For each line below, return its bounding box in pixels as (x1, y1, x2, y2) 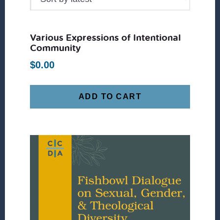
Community (30, 41, 82, 55)
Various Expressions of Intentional (30, 31, 181, 44)
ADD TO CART (78, 92, 142, 101)
